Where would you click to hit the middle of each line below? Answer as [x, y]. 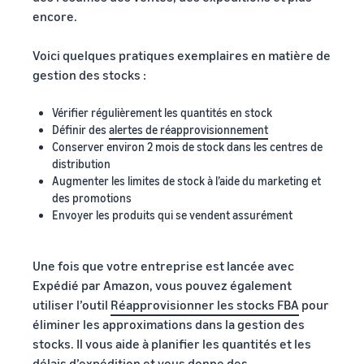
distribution [81, 163]
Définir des [80, 129]
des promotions [92, 197]
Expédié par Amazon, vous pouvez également [162, 285]
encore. [55, 16]
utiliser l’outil [71, 304]
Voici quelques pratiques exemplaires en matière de [182, 55]
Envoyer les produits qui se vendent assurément [172, 214]
